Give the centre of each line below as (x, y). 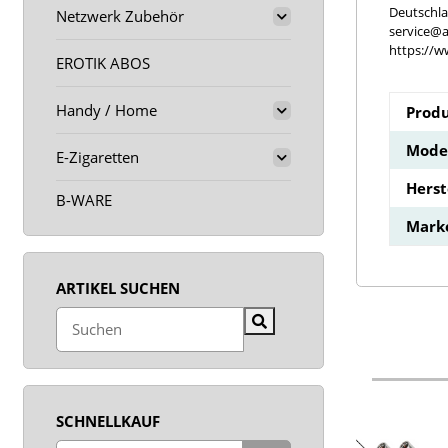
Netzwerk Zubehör (120, 16)
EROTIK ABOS (103, 63)
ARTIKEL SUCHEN (118, 288)
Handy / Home (106, 110)
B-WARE (84, 200)
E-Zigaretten (97, 157)
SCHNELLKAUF (108, 420)
